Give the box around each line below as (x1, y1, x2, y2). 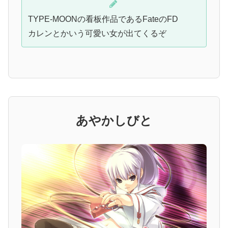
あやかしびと (76, 113, 152, 128)
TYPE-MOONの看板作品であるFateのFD (28, 14, 178, 23)
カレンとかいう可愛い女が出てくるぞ (28, 28, 166, 38)
